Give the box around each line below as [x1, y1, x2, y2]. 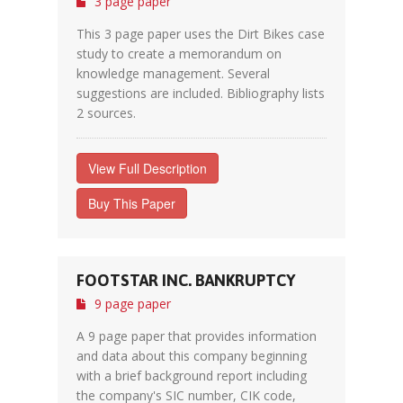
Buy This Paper [88, 194, 175, 212]
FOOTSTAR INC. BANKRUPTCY [76, 271, 295, 290]
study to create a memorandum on [76, 45, 282, 62]
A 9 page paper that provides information [76, 327, 317, 345]
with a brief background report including [76, 367, 307, 384]
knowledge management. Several [76, 65, 270, 82]
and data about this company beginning [76, 347, 307, 364]
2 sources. [76, 104, 136, 121]
